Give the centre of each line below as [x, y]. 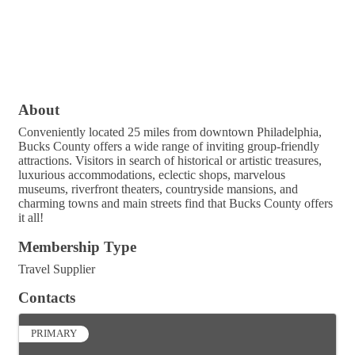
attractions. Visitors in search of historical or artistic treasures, [170, 161]
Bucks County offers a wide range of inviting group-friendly [169, 147]
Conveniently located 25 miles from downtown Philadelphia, [170, 132]
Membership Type [77, 247]
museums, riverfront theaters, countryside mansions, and [158, 189]
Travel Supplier [57, 269]
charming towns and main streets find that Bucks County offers [176, 204]
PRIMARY [54, 334]
